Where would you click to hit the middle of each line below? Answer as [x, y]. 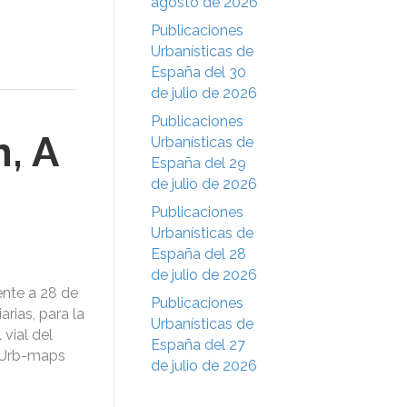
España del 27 [198, 344]
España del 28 [199, 253]
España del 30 [199, 72]
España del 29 [199, 163]
